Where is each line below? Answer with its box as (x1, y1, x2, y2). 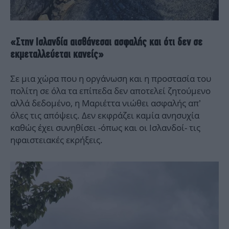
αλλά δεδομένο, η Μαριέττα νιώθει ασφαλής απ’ (10, 97, 201, 109)
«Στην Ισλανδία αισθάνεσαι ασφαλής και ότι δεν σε (10, 35, 202, 49)
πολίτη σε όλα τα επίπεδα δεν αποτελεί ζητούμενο (10, 85, 211, 97)
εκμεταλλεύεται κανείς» (10, 48, 104, 61)
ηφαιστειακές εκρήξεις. (10, 134, 103, 146)
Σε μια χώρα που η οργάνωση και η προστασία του (10, 73, 211, 85)
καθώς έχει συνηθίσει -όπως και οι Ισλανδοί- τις (10, 122, 200, 134)
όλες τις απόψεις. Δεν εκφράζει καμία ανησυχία (10, 109, 199, 122)
